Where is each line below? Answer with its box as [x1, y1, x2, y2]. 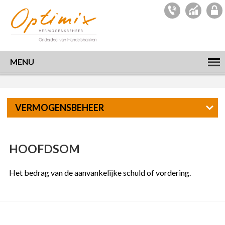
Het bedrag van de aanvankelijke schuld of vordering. [9, 168, 191, 177]
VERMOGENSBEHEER [15, 102, 104, 113]
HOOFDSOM [9, 142, 80, 156]
